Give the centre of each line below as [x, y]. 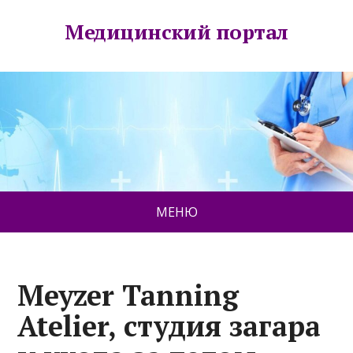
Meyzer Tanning [128, 295]
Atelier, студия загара [169, 326]
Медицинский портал [176, 32]
